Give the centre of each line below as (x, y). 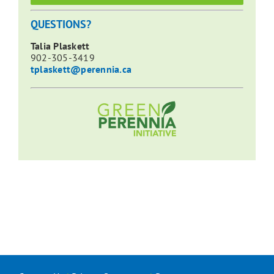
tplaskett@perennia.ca (81, 69)
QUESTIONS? (61, 24)
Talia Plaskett (60, 46)
